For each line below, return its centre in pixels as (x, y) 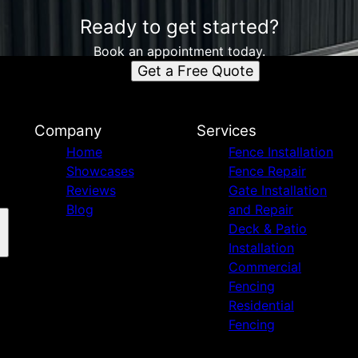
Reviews (91, 190)
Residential (261, 305)
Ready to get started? (179, 27)
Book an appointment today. (179, 51)
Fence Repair (267, 171)
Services (226, 131)
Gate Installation (277, 190)
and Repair (261, 209)
